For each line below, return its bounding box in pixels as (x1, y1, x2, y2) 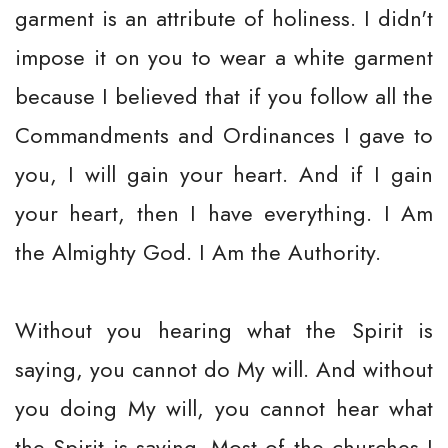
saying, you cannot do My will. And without (15, 353, 433, 385)
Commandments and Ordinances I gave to (15, 119, 433, 151)
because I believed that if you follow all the (15, 80, 433, 112)
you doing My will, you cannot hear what (15, 392, 433, 424)
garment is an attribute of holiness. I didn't (15, 2, 433, 34)
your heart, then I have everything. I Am (15, 197, 433, 229)
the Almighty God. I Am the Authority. (15, 236, 381, 268)
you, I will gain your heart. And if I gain (15, 158, 433, 190)
